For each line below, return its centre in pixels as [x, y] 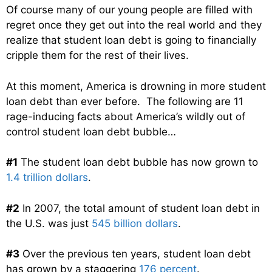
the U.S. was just [49, 223]
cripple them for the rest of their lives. [97, 56]
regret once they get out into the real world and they [134, 25]
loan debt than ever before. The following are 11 [125, 101]
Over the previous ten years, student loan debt [135, 254]
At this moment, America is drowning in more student [136, 86]
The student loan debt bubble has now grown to [138, 162]
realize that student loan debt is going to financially [131, 40]
